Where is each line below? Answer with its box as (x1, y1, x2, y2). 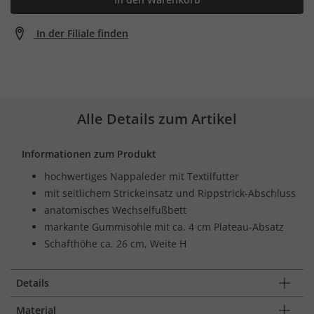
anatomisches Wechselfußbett (44, 203, 186, 217)
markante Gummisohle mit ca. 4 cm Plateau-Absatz (44, 219, 284, 233)
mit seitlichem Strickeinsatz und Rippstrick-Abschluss (44, 186, 296, 200)
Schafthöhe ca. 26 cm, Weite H (44, 236, 186, 250)
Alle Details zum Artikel (77, 109, 237, 128)
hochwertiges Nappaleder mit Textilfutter (44, 169, 239, 183)
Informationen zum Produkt (22, 146, 156, 161)
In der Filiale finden (36, 26, 128, 40)
